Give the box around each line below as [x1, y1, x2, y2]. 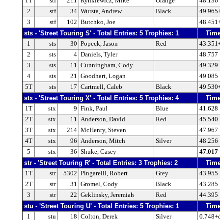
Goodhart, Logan [81, 73, 126, 80]
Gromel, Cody [81, 181, 118, 188]
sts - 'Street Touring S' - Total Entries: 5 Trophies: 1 [24, 29, 179, 37]
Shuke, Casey [81, 148, 116, 156]
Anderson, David [81, 116, 125, 123]
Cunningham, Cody [81, 62, 133, 69]
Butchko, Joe [81, 19, 115, 26]
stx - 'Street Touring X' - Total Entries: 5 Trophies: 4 [24, 94, 179, 102]
